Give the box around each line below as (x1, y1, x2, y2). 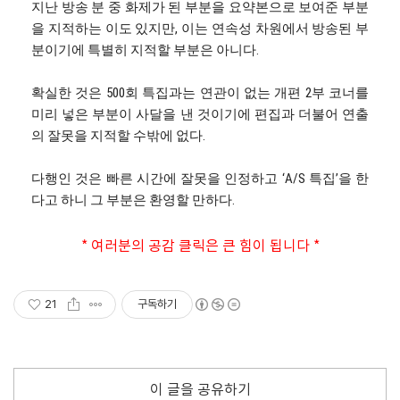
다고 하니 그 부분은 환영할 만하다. (31, 191, 235, 208)
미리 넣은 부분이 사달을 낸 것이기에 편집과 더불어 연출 (31, 105, 369, 122)
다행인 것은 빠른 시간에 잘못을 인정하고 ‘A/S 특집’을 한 (31, 170, 369, 187)
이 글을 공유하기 (149, 381, 251, 398)
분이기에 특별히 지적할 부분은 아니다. (31, 41, 259, 58)
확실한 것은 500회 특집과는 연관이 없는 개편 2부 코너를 (31, 84, 369, 101)
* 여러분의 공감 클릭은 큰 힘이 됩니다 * (80, 237, 320, 254)
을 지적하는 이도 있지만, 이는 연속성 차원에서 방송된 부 (31, 20, 369, 37)
